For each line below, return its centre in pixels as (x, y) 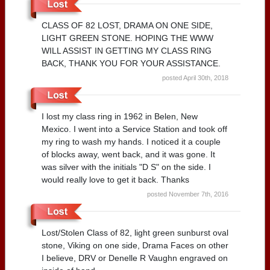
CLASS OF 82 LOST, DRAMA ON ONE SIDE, (127, 25)
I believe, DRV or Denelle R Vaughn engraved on (135, 258)
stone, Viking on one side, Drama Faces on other (135, 245)
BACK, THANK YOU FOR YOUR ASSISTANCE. (131, 63)
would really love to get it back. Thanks (115, 179)
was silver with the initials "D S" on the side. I (126, 167)
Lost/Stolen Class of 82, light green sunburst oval (135, 232)
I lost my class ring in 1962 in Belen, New (120, 116)
